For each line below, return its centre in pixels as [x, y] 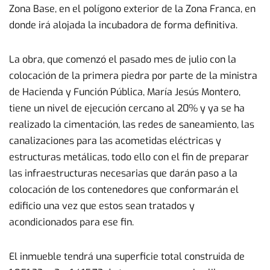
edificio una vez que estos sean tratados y [102, 206]
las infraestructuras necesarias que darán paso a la [123, 173]
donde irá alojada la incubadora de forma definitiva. [123, 25]
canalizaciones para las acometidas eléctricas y [115, 141]
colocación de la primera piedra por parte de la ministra [133, 76]
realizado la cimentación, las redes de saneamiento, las [132, 124]
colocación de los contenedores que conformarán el [124, 190]
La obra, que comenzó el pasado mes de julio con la [123, 59]
